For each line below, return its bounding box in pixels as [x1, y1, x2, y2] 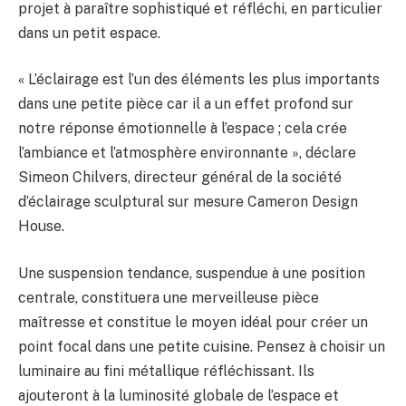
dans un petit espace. [18, 24, 160, 42]
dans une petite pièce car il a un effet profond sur [18, 95, 353, 113]
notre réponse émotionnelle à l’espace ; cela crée [18, 120, 347, 138]
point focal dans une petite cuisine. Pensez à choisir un [18, 337, 385, 355]
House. [18, 217, 64, 236]
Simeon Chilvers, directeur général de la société [18, 169, 342, 187]
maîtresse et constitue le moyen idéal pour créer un [18, 313, 368, 331]
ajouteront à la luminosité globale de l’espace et [18, 386, 339, 404]
